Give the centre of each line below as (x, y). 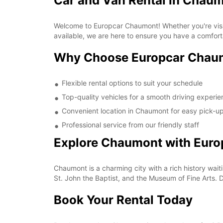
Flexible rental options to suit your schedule (132, 83)
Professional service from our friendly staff (130, 125)
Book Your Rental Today (123, 200)
